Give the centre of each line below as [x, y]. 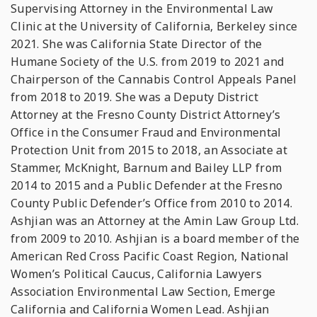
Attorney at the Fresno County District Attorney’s [146, 115]
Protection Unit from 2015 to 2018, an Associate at [149, 150]
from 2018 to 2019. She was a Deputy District [135, 97]
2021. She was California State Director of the [137, 44]
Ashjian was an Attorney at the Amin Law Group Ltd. [155, 221]
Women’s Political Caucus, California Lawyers [137, 274]
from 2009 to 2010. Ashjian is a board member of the [155, 238]
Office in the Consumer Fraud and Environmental [146, 132]
